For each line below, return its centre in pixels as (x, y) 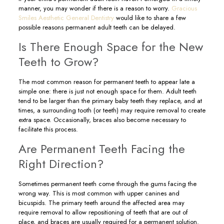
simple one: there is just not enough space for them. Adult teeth (107, 91)
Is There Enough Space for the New (110, 47)
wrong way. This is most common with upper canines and (99, 193)
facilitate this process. (48, 129)
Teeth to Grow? (58, 62)
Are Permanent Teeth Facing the (101, 149)
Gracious (184, 8)
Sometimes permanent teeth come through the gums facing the (107, 184)
